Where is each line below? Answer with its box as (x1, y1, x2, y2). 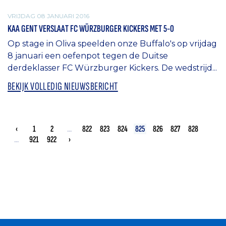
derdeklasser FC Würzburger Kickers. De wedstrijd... (8, 63, 217, 73)
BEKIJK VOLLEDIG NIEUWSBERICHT (8, 79, 118, 93)
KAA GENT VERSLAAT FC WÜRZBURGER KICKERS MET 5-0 (8, 22, 174, 35)
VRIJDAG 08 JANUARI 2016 (8, 12, 89, 20)
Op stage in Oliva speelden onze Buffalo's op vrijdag (8, 38, 217, 48)
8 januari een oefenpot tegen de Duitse (8, 50, 168, 61)
